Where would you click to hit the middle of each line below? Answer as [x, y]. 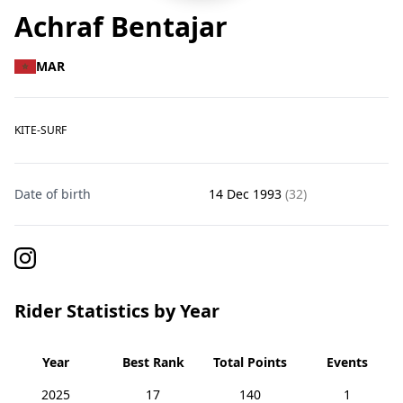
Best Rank [153, 362]
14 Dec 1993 [247, 194]
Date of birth [53, 194]
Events [347, 362]
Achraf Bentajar [121, 27]
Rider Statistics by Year [117, 311]
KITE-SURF [40, 130]
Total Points [250, 362]
